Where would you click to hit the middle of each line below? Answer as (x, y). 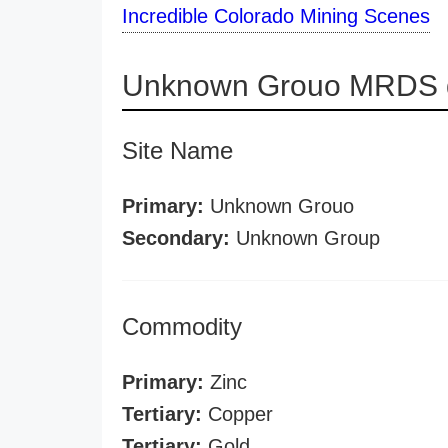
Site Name (177, 150)
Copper (237, 414)
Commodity (182, 326)
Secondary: (176, 238)
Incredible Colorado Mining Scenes (276, 16)
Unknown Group (305, 238)
